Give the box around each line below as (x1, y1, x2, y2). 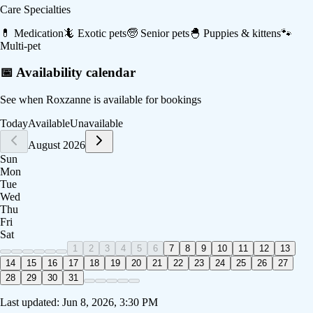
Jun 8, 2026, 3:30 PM (62, 296, 158, 309)
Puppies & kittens (203, 27, 281, 39)
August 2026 (28, 139, 85, 152)
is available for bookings (91, 94, 201, 106)
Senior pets (140, 27, 189, 39)
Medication (14, 27, 64, 39)
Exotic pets (78, 27, 126, 39)
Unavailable (70, 117, 123, 130)
